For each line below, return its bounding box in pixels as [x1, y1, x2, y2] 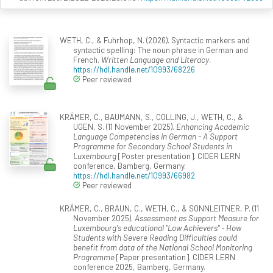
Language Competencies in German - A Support [73, 131, 238, 142]
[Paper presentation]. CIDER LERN [115, 252, 235, 263]
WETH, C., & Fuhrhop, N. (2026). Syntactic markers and [59, 35, 250, 46]
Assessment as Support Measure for [135, 213, 259, 224]
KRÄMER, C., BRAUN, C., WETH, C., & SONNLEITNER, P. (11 [59, 203, 259, 214]
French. [73, 54, 101, 65]
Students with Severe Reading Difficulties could [73, 232, 237, 243]
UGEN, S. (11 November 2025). [73, 121, 176, 132]
